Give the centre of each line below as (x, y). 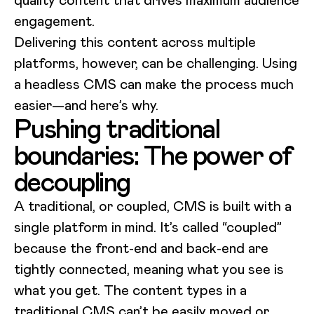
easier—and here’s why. (86, 105)
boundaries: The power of (153, 155)
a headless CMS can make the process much (154, 84)
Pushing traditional (117, 129)
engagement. (56, 21)
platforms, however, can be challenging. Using (156, 63)
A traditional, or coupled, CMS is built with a (153, 206)
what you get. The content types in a (130, 290)
